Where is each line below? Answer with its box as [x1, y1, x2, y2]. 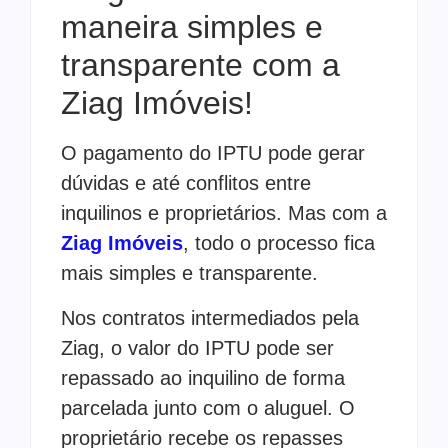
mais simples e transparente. [61, 262, 318, 285]
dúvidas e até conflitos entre [61, 172, 311, 195]
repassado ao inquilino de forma [61, 366, 345, 389]
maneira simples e [61, 9, 323, 46]
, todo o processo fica [183, 232, 375, 255]
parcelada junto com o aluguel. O [61, 396, 355, 419]
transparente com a [61, 47, 340, 84]
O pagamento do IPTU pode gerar [61, 142, 365, 165]
